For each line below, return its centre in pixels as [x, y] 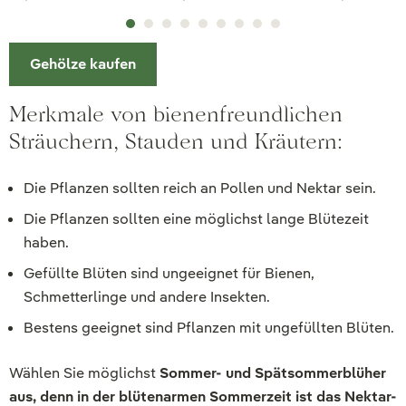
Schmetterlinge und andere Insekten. [147, 296]
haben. [46, 242]
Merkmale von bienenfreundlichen [176, 113]
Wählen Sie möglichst [84, 372]
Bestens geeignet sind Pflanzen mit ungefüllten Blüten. [209, 327]
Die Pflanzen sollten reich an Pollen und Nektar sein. [200, 188]
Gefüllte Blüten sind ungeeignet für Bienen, [169, 273]
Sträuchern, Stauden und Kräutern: [176, 140]
